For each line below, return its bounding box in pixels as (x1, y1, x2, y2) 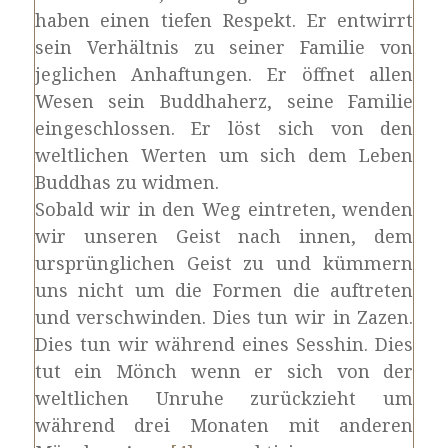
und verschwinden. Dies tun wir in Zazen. (34, 305, 414, 329)
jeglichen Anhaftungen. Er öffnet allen (34, 62, 414, 86)
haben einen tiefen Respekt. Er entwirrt (34, 8, 414, 32)
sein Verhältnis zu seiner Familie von (34, 35, 414, 59)
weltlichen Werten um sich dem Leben (34, 143, 414, 167)
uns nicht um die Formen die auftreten (34, 278, 414, 302)
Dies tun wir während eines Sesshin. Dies (34, 332, 414, 356)
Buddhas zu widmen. (34, 170, 219, 194)
